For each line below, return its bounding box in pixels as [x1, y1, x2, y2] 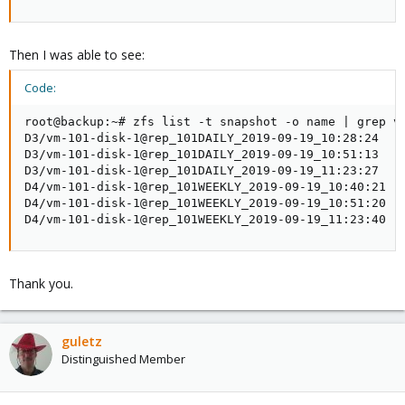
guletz [61, 333, 102, 350]
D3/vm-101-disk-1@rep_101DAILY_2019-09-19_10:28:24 [24, 131, 379, 145]
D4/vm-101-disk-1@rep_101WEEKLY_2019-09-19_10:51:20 [24, 196, 386, 210]
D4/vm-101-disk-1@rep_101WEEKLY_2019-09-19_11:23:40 [24, 212, 386, 226]
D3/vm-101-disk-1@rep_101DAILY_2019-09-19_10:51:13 [24, 147, 379, 161]
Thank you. [9, 275, 73, 292]
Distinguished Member [61, 351, 185, 367]
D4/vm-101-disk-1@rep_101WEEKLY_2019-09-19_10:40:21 [24, 180, 386, 193]
